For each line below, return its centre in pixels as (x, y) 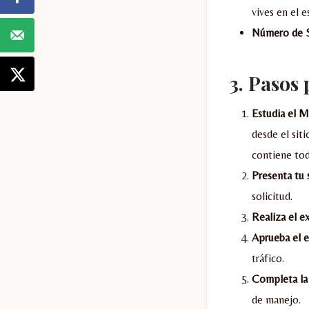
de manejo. (276, 299)
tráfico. (268, 258)
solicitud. (272, 196)
